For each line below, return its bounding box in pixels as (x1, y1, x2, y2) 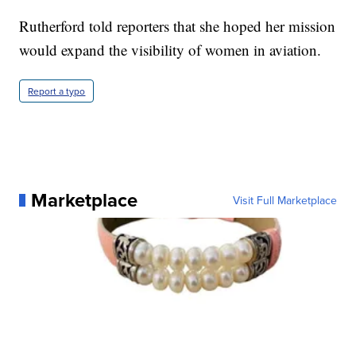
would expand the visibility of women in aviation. (19, 39, 322, 60)
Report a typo (28, 83, 86, 98)
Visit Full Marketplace (232, 192, 337, 208)
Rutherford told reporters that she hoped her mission (19, 15, 336, 36)
